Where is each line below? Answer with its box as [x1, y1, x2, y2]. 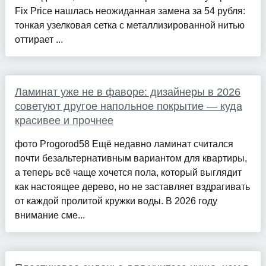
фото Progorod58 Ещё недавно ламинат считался [14, 138, 233, 149]
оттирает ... [14, 34, 63, 45]
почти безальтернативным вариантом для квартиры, [14, 153, 247, 163]
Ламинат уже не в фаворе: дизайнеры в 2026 [14, 85, 240, 98]
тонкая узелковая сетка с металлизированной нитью [14, 20, 245, 30]
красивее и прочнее [14, 114, 113, 126]
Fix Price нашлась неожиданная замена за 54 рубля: [14, 5, 245, 16]
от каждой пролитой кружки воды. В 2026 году [14, 195, 217, 206]
